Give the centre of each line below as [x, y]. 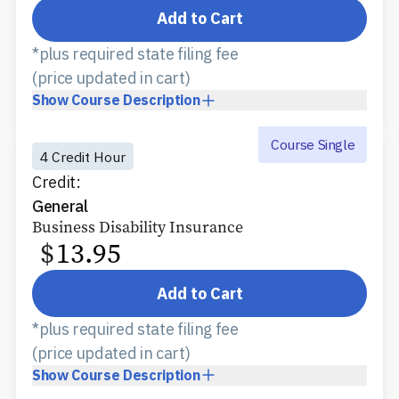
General [60, 207]
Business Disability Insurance [138, 228]
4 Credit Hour [83, 156]
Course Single [313, 145]
